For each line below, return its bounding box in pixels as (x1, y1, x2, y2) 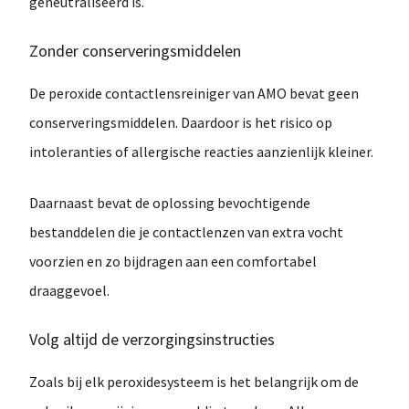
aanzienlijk (257, 142, 328, 161)
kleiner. (328, 142, 373, 161)
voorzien (29, 252, 87, 270)
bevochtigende (217, 194, 310, 212)
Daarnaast (29, 194, 97, 212)
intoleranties (29, 142, 115, 161)
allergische (131, 142, 204, 161)
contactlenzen (152, 223, 247, 241)
